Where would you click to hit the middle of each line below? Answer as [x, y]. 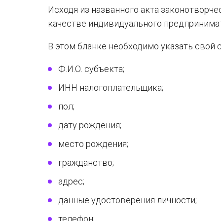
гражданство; [86, 163]
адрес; [71, 181]
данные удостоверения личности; [128, 200]
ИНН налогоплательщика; [111, 88]
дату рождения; [90, 125]
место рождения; [93, 144]
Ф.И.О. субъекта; [91, 69]
